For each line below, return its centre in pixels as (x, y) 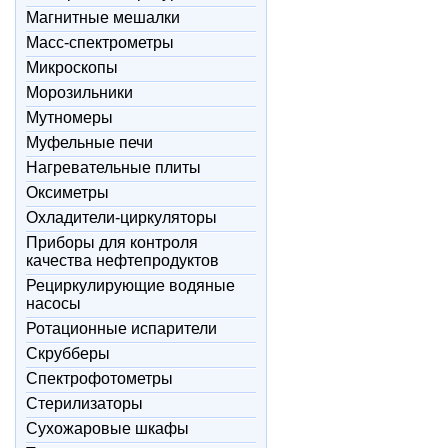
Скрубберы (68, 353)
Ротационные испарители (121, 328)
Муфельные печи (89, 142)
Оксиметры (67, 192)
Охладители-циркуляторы (121, 217)
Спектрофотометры (99, 378)
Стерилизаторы (84, 403)
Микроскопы (72, 67)
